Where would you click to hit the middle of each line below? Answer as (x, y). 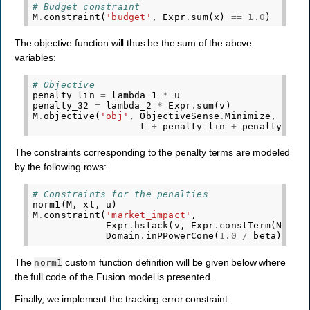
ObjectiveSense (180, 116)
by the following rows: (61, 167)
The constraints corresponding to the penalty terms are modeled (153, 153)
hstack (152, 226)
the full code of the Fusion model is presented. (114, 276)
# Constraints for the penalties (120, 194)
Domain (123, 236)
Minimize (248, 116)
